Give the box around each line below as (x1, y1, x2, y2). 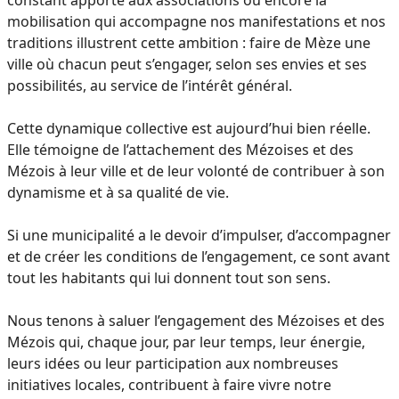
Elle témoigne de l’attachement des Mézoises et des (7, 139, 354, 159)
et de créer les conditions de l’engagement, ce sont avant (7, 246, 390, 266)
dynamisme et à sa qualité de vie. (7, 182, 229, 202)
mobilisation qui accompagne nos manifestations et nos (7, 11, 386, 31)
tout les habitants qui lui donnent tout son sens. (7, 267, 330, 288)
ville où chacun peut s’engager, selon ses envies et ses (7, 53, 367, 74)
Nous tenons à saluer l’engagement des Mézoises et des (7, 310, 385, 330)
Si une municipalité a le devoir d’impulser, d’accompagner (7, 224, 391, 245)
